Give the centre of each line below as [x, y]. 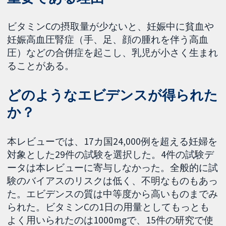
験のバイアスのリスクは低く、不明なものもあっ [113, 181]
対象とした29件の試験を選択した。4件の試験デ [111, 155]
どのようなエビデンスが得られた [112, 95]
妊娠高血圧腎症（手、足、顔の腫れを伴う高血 [108, 40]
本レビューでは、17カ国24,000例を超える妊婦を [112, 142]
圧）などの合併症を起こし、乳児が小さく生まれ [113, 53]
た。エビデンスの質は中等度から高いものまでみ [113, 194]
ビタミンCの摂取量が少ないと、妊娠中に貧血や [111, 26]
